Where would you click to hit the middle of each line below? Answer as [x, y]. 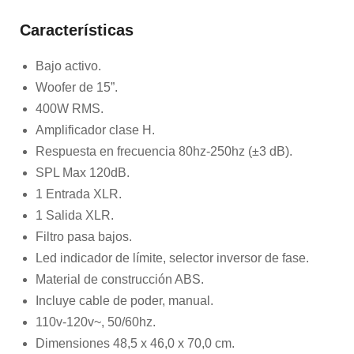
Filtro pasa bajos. [84, 237]
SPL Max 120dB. [83, 173]
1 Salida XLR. [75, 215]
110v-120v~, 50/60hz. [96, 322]
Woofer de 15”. [77, 87]
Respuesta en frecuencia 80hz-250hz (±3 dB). [164, 151]
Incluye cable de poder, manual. [124, 301]
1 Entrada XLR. [79, 194]
